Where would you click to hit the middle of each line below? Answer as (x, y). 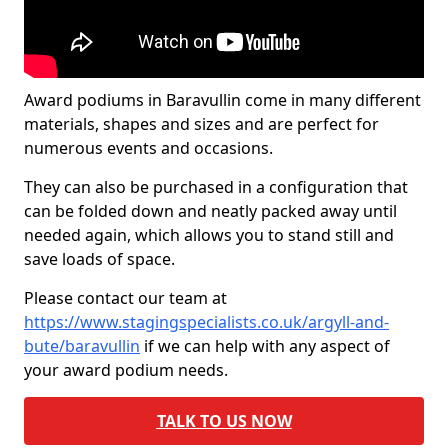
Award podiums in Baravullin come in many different (222, 100)
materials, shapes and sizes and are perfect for (201, 124)
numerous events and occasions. (148, 148)
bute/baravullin (82, 346)
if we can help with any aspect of (265, 346)
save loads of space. (99, 259)
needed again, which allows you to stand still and (209, 235)
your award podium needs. (126, 370)
